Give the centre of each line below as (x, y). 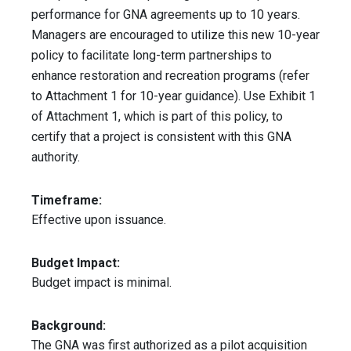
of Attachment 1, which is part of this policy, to (157, 117)
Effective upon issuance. (99, 220)
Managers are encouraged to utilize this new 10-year (175, 35)
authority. (56, 157)
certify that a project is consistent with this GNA (161, 137)
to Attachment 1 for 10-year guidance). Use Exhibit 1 (174, 96)
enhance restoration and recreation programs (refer (170, 76)
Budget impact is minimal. (101, 283)
